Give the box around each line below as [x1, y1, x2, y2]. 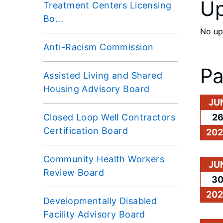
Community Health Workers [43, 153, 165, 164]
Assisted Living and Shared [43, 70, 163, 81]
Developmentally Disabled [43, 195, 157, 206]
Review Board [43, 167, 105, 178]
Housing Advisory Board [43, 83, 150, 94]
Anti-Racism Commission [43, 41, 154, 52]
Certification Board [43, 125, 128, 136]
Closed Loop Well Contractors [43, 111, 176, 122]
